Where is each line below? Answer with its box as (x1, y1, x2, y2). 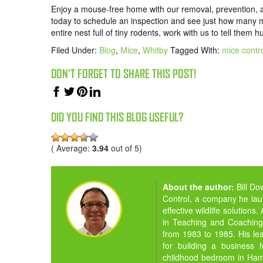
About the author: (162, 180, 237, 193)
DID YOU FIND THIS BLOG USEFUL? (51, 110, 183, 124)
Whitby (143, 44, 168, 56)
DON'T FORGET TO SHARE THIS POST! (51, 67, 196, 81)
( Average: (51, 141, 92, 154)
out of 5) (109, 141, 142, 154)
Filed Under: (51, 44, 99, 56)
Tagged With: (170, 44, 222, 56)
